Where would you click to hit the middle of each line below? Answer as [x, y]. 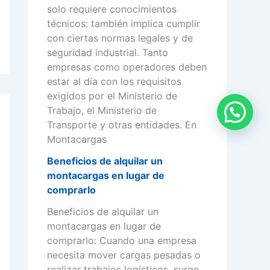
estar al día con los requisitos [114, 82]
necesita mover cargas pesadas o [124, 255]
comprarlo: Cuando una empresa [122, 241]
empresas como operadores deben [127, 67]
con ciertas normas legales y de [120, 38]
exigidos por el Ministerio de [112, 96]
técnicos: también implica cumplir [124, 24]
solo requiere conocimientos [112, 9]
